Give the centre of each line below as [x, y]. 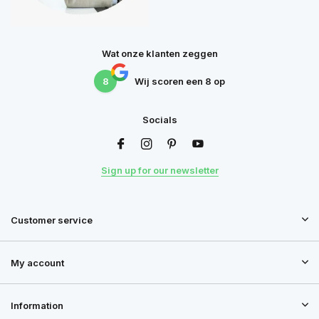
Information [37, 305]
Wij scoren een [170, 81]
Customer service [52, 220]
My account [37, 263]
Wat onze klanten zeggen [159, 53]
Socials [159, 120]
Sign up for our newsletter [159, 170]
